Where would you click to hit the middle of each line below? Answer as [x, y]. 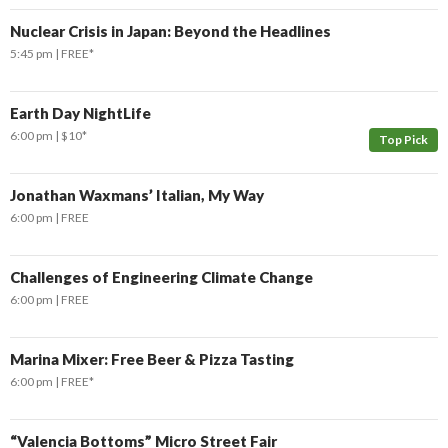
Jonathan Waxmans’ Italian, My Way [137, 195]
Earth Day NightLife [80, 113]
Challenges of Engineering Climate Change [161, 277]
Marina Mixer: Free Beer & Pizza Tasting [152, 359]
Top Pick [403, 139]
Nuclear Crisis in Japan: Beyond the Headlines [170, 31]
